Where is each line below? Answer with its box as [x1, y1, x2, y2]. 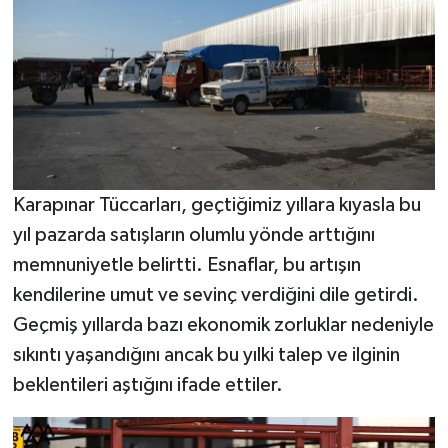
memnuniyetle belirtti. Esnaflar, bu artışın [12, 255, 361, 276]
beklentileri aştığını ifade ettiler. [12, 375, 283, 396]
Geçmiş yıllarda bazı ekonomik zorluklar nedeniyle [12, 315, 434, 336]
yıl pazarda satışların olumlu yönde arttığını [12, 225, 375, 246]
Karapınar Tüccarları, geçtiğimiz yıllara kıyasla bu [12, 195, 421, 216]
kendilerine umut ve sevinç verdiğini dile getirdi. [12, 285, 419, 306]
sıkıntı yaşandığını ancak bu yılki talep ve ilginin [12, 345, 400, 366]
